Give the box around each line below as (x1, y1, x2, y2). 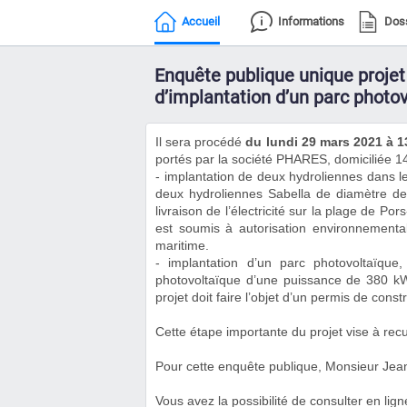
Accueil (182, 15, 220, 28)
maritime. (155, 238, 209, 253)
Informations (278, 15, 344, 28)
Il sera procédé (155, 134, 246, 149)
